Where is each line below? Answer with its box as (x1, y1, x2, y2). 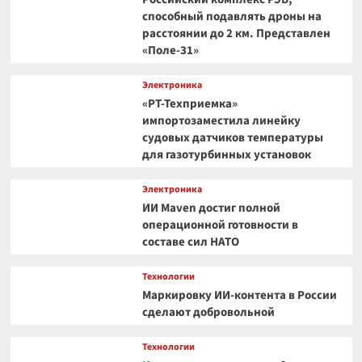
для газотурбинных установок (141, 146, 311, 164)
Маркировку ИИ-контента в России (141, 287, 337, 305)
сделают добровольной (141, 304, 275, 322)
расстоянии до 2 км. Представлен (141, 25, 330, 43)
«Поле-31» (141, 42, 199, 60)
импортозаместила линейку (141, 112, 301, 130)
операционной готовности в (141, 217, 298, 234)
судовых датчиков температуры (141, 129, 323, 147)
